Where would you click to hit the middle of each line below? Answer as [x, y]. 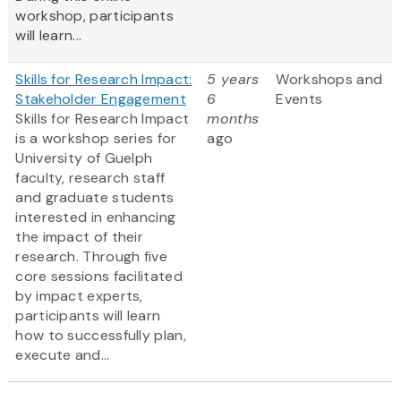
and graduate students [95, 198]
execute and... [63, 355]
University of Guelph [84, 158]
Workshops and [329, 80]
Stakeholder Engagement [101, 99]
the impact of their [80, 237]
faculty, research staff [90, 178]
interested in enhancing [96, 218]
